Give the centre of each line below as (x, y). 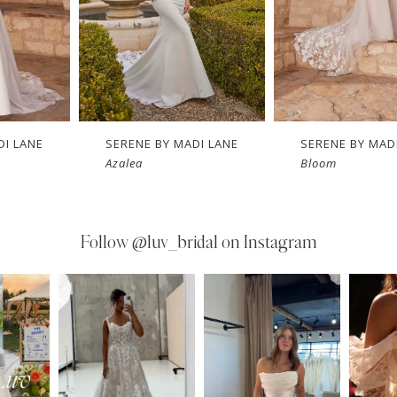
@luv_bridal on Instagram (224, 243)
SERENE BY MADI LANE (172, 143)
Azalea (125, 163)
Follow (106, 243)
